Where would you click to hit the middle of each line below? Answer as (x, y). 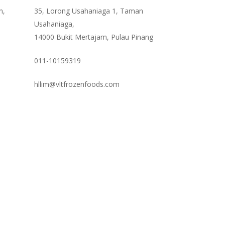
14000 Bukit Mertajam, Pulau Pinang (93, 37)
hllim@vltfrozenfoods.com (77, 84)
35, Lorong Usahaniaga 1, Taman (88, 11)
